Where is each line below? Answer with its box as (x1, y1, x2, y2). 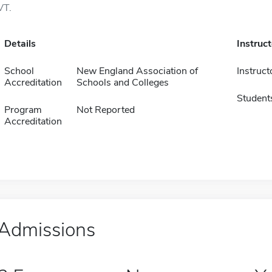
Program (4, 103, 42, 117)
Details (4, 37, 36, 50)
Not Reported (76, 103, 135, 117)
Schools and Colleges (76, 76, 169, 89)
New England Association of (76, 64, 198, 78)
